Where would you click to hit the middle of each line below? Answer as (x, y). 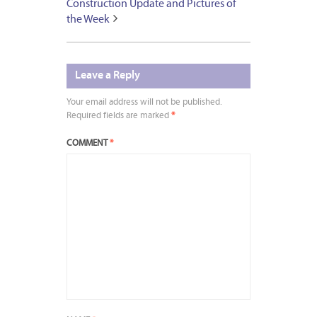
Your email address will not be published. (144, 102)
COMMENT (88, 143)
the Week (88, 19)
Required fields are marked (119, 115)
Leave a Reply (108, 75)
